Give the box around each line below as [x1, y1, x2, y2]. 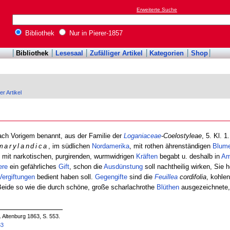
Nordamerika [92, 142, 129, 150]
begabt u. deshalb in [157, 152, 221, 160]
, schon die [69, 162, 104, 170]
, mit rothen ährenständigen [129, 142, 213, 150]
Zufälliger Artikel [90, 49, 143, 57]
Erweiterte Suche [137, 7, 177, 13]
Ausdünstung [103, 162, 143, 170]
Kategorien [149, 49, 184, 57]
